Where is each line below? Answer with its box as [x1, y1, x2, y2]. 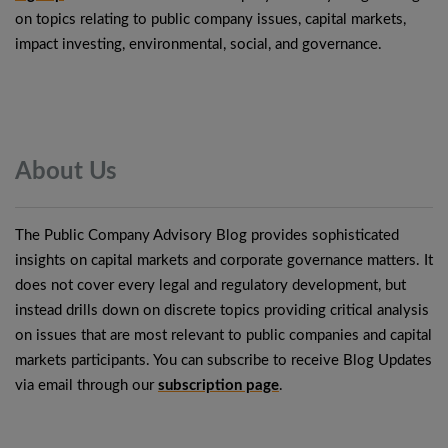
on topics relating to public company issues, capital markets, [15, 12, 406, 27]
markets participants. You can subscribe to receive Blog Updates [15, 353, 432, 368]
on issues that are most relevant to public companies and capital [15, 328, 432, 343]
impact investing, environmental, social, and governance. [15, 37, 382, 52]
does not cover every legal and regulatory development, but [15, 278, 406, 293]
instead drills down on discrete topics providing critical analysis [15, 303, 429, 318]
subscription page [158, 378, 279, 393]
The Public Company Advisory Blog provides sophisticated [15, 228, 399, 243]
